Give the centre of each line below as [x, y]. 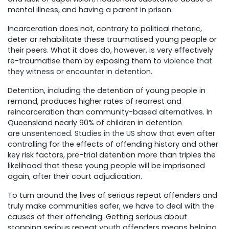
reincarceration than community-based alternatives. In [110, 112]
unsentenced [47, 134]
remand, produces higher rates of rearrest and [95, 101]
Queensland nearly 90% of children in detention [95, 123]
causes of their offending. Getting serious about [97, 217]
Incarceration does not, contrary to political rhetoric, [105, 29]
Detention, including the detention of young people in [107, 91]
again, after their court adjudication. [75, 177]
